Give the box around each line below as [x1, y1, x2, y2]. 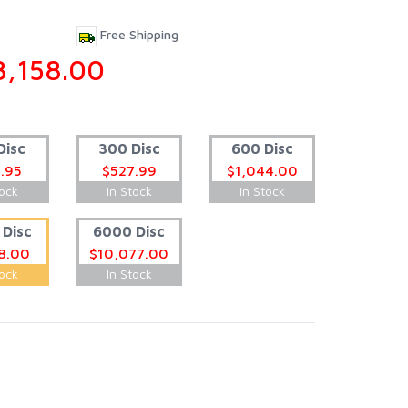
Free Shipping [96, 26, 178, 42]
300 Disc [97, 139, 160, 157]
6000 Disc [93, 222, 166, 240]
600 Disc [230, 139, 293, 157]
